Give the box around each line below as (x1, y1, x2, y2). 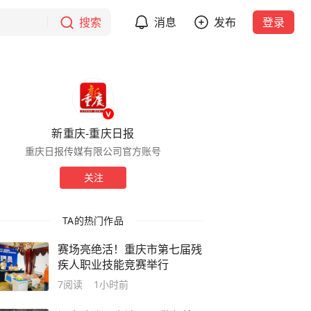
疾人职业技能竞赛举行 (58, 257, 169, 272)
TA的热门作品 (62, 214, 124, 227)
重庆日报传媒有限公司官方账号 (25, 144, 161, 158)
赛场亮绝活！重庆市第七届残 (58, 242, 202, 257)
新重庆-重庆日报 (51, 126, 135, 141)
